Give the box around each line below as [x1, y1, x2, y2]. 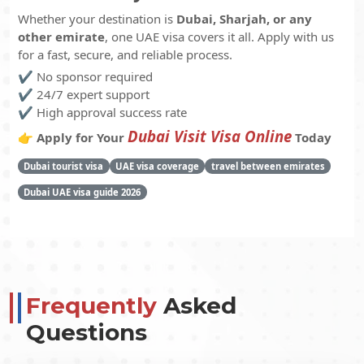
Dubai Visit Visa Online [128, 126, 292, 146]
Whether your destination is [18, 11, 176, 27]
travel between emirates [210, 160, 325, 172]
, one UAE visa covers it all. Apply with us [105, 28, 334, 45]
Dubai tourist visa [24, 160, 104, 172]
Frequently [26, 292, 157, 319]
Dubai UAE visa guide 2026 [24, 186, 141, 198]
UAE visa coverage [115, 160, 199, 172]
